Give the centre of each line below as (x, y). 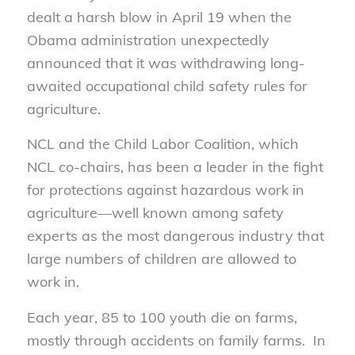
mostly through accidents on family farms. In (176, 340)
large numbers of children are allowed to (161, 259)
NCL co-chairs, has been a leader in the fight (175, 167)
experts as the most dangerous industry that (175, 236)
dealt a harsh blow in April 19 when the (159, 17)
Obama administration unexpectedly (148, 40)
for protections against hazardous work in (165, 190)
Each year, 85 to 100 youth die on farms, (162, 317)
